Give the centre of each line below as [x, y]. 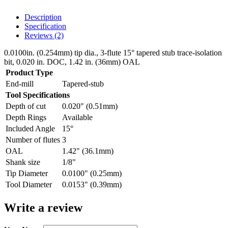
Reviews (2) [44, 35]
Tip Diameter [27, 173]
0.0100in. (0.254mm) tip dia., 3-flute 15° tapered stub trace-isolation [113, 53]
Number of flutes [33, 140]
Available [77, 117]
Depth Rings [26, 117]
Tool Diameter [29, 184]
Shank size [23, 162]
